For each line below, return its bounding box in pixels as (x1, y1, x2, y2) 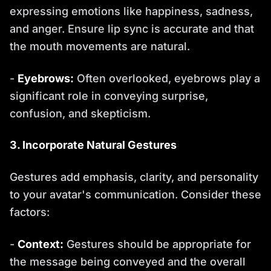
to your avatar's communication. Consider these (10, 188, 261, 201)
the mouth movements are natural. (10, 39, 190, 53)
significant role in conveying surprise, (10, 89, 208, 102)
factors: (10, 205, 50, 218)
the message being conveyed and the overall (10, 255, 246, 268)
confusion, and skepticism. (10, 106, 151, 120)
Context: (18, 237, 64, 250)
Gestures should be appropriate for (64, 237, 251, 250)
